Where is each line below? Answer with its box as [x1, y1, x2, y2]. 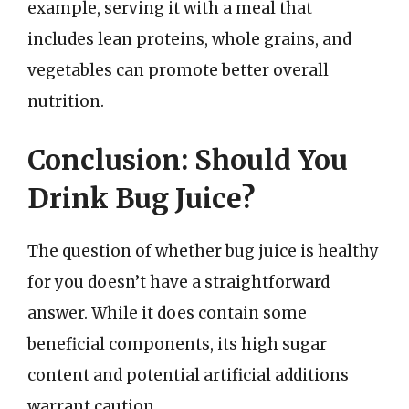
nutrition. [27, 91, 104, 111]
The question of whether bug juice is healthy [27, 240, 379, 261]
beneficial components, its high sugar [27, 333, 327, 354]
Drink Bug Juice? [27, 180, 255, 215]
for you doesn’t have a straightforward [27, 271, 330, 292]
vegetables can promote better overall [27, 60, 329, 80]
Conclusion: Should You [27, 142, 348, 177]
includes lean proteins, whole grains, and [27, 29, 351, 49]
